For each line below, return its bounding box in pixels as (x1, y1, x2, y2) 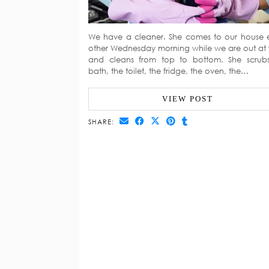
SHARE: (88, 118, 116, 126)
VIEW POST (162, 94, 214, 104)
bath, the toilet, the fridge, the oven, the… (88, 66, 249, 76)
